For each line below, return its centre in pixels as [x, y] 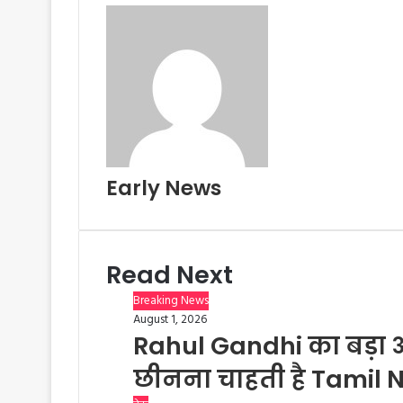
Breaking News [171, 301]
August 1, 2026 [170, 320]
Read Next [170, 275]
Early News [164, 188]
